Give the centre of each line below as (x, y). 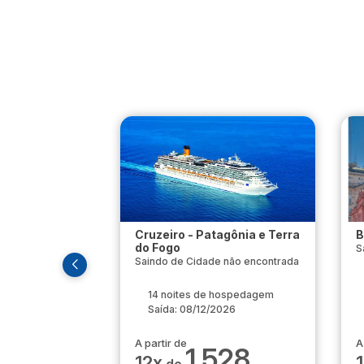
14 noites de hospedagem (211, 295)
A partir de (161, 343)
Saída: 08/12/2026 (192, 310)
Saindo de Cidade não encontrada (217, 262)
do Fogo (158, 248)
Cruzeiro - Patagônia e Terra (217, 235)
